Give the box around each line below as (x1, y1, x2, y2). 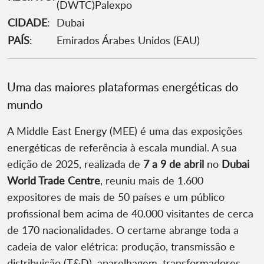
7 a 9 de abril (143, 157, 204, 171)
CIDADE (8, 15, 47, 30)
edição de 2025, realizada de (7, 157, 143, 171)
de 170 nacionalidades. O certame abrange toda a (7, 223, 239, 237)
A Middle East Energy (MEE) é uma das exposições (7, 124, 243, 138)
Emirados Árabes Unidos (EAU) (57, 33, 200, 48)
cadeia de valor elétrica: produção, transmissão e (7, 239, 235, 254)
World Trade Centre (7, 173, 100, 188)
